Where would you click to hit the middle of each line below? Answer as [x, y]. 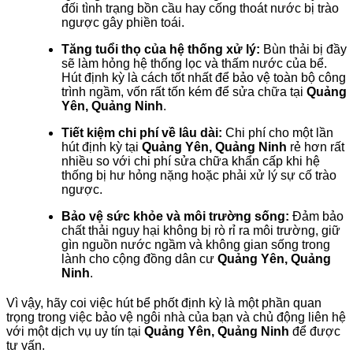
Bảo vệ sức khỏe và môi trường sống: [175, 216]
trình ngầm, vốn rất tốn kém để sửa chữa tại [184, 91]
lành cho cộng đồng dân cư [139, 258]
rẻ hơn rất [316, 147]
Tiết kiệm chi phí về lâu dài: [142, 132]
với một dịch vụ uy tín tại [75, 331]
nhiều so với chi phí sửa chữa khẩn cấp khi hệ [191, 161]
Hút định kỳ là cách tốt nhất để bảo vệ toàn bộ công [204, 77]
